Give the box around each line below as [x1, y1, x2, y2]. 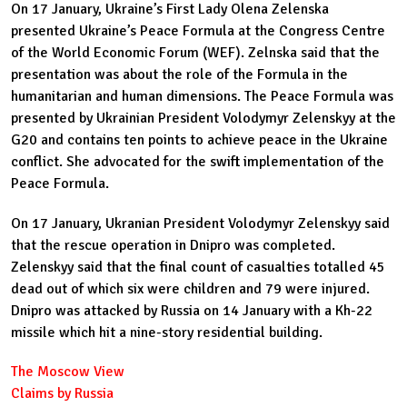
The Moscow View [11, 362, 128, 381]
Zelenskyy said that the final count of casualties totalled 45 [11, 257, 385, 276]
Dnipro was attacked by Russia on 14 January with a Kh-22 [11, 301, 372, 320]
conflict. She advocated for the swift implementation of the [11, 153, 384, 172]
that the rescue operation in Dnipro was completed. [11, 235, 335, 254]
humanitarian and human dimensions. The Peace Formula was [11, 87, 393, 106]
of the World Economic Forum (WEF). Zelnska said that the [11, 44, 380, 63]
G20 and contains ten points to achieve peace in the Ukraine [11, 131, 388, 150]
